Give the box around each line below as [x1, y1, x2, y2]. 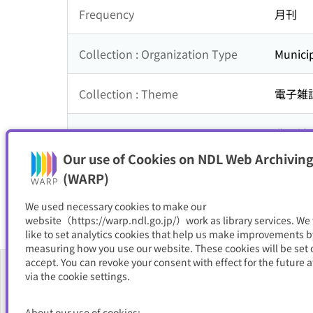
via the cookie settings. [25, 269, 130, 283]
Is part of [79, 125, 125, 142]
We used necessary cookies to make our [25, 199, 206, 213]
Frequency [79, 6, 134, 22]
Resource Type [79, 165, 156, 182]
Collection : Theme [79, 85, 178, 102]
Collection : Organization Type [79, 45, 238, 62]
